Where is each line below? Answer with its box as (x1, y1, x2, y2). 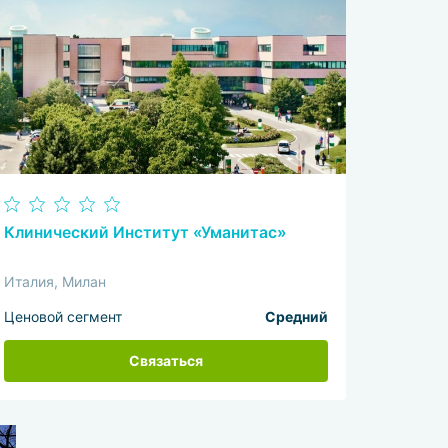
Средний (264, 308, 328, 326)
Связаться (129, 352, 203, 370)
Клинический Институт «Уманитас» (4, 222, 287, 242)
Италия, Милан (4, 273, 107, 291)
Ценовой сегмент (4, 308, 123, 326)
